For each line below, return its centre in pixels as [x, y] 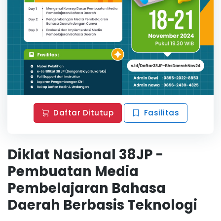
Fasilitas [162, 112]
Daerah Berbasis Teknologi [102, 205]
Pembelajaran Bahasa [87, 188]
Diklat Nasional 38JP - [85, 154]
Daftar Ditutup [84, 112]
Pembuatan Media [73, 171]
